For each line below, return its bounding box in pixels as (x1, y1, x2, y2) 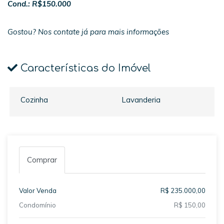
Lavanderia (121, 94, 160, 104)
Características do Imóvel (17, 62, 151, 74)
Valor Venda (18, 186, 56, 195)
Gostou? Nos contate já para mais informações (7, 27, 169, 37)
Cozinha (20, 94, 48, 104)
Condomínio (18, 201, 56, 209)
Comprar (26, 155, 57, 165)
